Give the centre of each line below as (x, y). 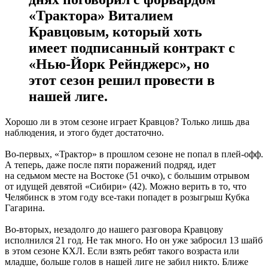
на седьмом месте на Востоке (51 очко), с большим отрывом (127, 175)
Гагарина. (25, 208)
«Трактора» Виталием (101, 15)
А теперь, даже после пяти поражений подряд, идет (110, 165)
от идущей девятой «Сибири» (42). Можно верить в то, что (126, 186)
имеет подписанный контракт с (132, 48)
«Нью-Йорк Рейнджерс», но (119, 64)
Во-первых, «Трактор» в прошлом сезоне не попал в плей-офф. (134, 154)
